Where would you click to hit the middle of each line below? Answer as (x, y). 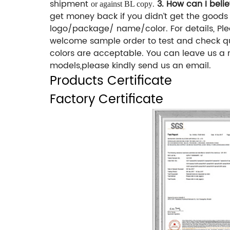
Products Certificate (111, 81)
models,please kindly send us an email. (130, 65)
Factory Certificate (107, 99)
